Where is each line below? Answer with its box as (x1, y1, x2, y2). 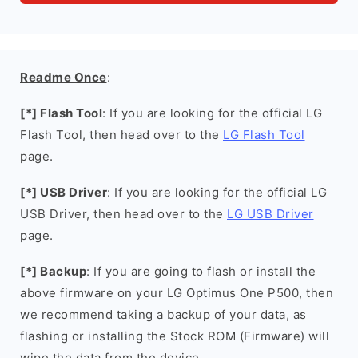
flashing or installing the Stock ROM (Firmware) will (20, 328, 329, 344)
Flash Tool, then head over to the (20, 127, 223, 142)
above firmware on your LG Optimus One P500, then (20, 285, 333, 300)
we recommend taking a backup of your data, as (20, 307, 307, 322)
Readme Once (20, 70, 107, 85)
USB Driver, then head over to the (20, 206, 227, 221)
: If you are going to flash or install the (86, 264, 316, 279)
